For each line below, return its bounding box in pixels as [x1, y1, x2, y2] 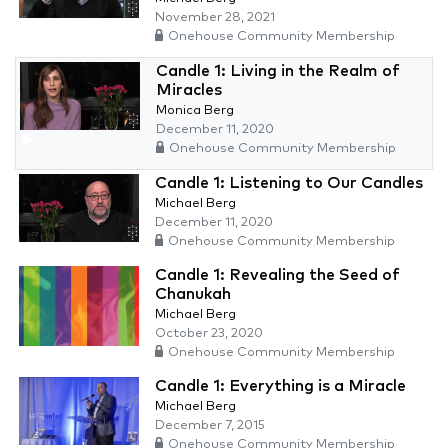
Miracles [156, 82, 222, 99]
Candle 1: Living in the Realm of [156, 63, 400, 80]
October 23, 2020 [155, 327, 263, 341]
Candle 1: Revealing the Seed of [155, 267, 400, 284]
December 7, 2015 [155, 419, 265, 433]
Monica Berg [156, 104, 234, 118]
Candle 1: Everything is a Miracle [155, 378, 406, 395]
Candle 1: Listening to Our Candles [155, 175, 423, 192]
